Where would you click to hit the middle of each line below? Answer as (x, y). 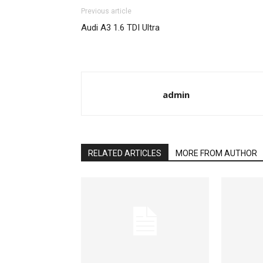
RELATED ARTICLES (125, 153)
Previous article (106, 11)
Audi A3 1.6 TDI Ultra (120, 28)
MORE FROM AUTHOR (216, 153)
